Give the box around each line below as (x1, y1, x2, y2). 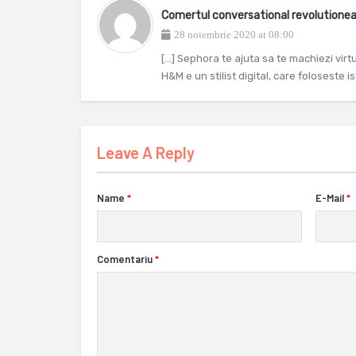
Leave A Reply (97, 143, 195, 162)
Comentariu (97, 253, 153, 265)
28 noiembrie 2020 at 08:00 (174, 29, 294, 41)
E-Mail (315, 192, 344, 204)
